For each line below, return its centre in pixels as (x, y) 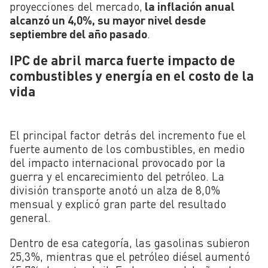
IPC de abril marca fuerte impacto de (122, 60)
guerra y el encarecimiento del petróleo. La (117, 176)
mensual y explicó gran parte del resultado (118, 204)
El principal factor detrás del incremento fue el (128, 135)
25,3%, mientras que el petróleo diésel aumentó (130, 257)
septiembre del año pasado (78, 33)
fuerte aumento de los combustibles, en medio (127, 149)
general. (30, 218)
